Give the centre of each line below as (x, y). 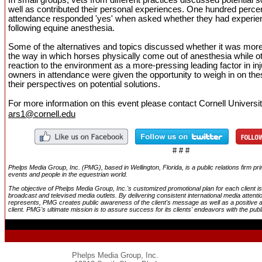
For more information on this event (75, 103)
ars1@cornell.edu (42, 113)
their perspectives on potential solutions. (85, 84)
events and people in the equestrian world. (68, 174)
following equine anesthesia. (61, 28)
